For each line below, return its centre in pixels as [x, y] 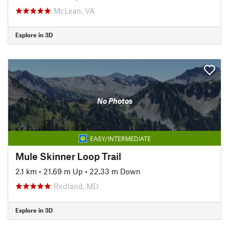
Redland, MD [76, 186]
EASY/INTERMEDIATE [120, 138]
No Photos [114, 101]
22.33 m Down [115, 171]
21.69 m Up [63, 171]
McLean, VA [74, 10]
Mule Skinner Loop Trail [68, 156]
